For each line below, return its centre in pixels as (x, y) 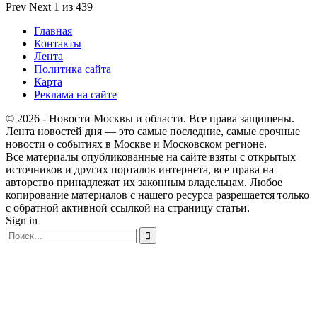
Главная (53, 30)
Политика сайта (73, 69)
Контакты (58, 43)
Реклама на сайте (75, 94)
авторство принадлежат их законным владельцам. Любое (144, 182)
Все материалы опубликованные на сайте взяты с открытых (151, 156)
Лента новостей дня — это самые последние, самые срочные (153, 131)
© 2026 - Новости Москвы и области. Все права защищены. (150, 118)
